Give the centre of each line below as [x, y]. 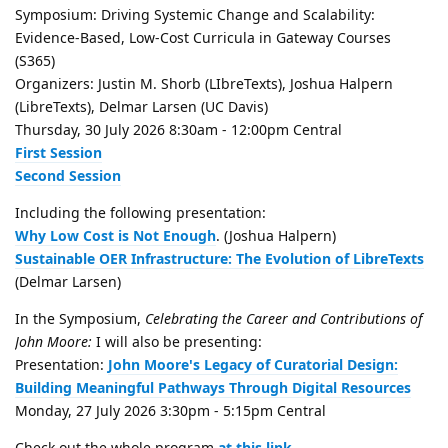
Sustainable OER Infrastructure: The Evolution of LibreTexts [219, 259]
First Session [58, 153]
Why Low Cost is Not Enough [115, 236]
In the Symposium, [80, 319]
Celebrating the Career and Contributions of [283, 319]
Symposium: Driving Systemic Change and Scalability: [195, 15]
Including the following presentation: [140, 213]
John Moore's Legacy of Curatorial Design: [253, 365]
